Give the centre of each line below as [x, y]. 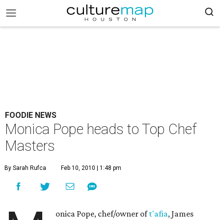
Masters [30, 146]
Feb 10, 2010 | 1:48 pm [91, 168]
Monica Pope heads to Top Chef [101, 129]
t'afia [159, 214]
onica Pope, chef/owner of [102, 214]
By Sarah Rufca [25, 168]
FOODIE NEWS [31, 115]
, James [181, 214]
